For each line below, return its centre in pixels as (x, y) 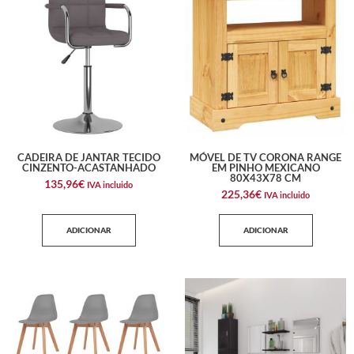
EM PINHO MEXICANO (265, 168)
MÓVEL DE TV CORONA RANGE (265, 158)
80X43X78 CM (265, 178)
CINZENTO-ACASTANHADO (88, 168)
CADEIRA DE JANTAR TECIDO (88, 158)
